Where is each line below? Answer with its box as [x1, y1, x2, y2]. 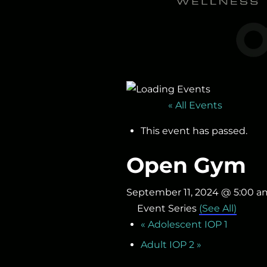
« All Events [168, 100, 222, 111]
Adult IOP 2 [141, 238, 197, 250]
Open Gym [126, 152, 246, 179]
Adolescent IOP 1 [145, 219, 228, 231]
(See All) [199, 203, 237, 215]
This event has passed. [141, 125, 247, 137]
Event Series [137, 203, 199, 215]
